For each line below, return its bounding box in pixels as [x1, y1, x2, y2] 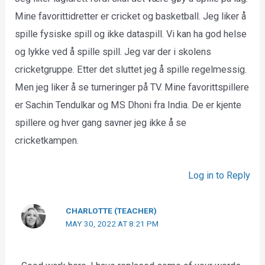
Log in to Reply [188, 169, 250, 181]
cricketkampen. [15, 135, 79, 146]
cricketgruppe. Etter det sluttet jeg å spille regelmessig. [15, 64, 247, 75]
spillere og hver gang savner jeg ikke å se [15, 117, 187, 128]
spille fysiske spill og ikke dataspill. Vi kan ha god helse [15, 28, 247, 40]
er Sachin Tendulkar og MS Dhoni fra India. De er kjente [15, 99, 242, 111]
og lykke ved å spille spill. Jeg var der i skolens [15, 46, 212, 57]
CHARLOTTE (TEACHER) [66, 205, 157, 215]
